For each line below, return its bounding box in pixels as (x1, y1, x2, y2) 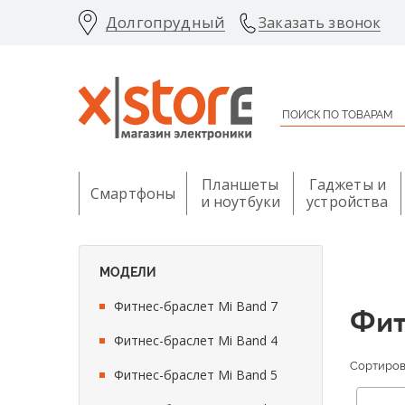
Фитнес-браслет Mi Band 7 (114, 297, 278, 315)
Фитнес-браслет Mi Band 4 (114, 332, 278, 349)
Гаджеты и (308, 174, 387, 194)
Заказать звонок (259, 12, 381, 33)
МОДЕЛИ (99, 265, 156, 279)
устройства (306, 192, 389, 212)
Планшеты (202, 174, 279, 194)
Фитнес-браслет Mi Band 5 (114, 366, 278, 383)
